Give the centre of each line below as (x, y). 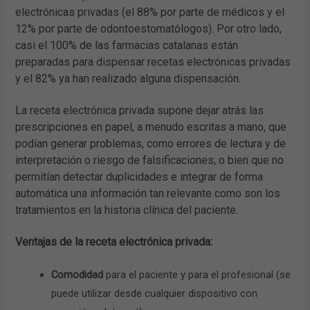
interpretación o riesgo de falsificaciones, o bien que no (150, 161)
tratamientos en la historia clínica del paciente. (127, 210)
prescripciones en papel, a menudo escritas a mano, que (151, 127)
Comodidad (77, 274)
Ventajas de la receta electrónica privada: (114, 242)
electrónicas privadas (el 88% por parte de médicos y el (150, 12)
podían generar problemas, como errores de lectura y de (151, 144)
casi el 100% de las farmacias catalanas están (127, 46)
